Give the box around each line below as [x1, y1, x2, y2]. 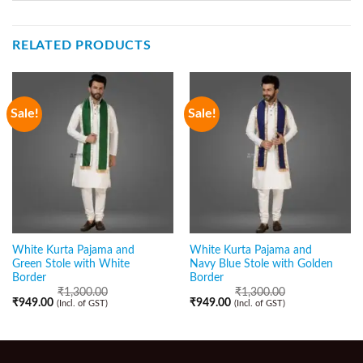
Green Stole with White [11, 258, 130, 270]
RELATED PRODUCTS [12, 39, 152, 52]
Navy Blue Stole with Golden [189, 258, 333, 270]
